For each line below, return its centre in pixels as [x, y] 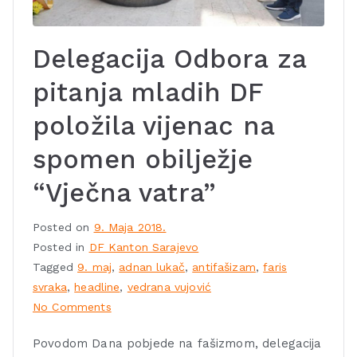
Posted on [63, 228]
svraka [50, 287]
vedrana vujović [169, 287]
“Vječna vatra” [124, 193]
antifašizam [224, 267]
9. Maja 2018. [130, 228]
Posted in [61, 247]
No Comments [72, 307]
